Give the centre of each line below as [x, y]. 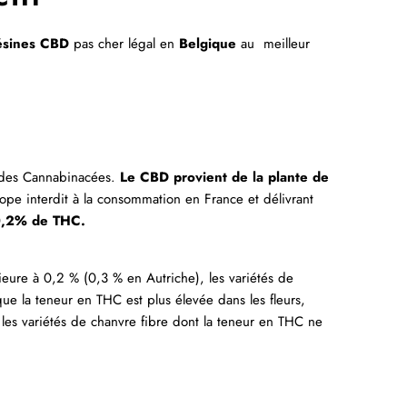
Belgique [208, 44]
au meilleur [273, 44]
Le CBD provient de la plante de [224, 177]
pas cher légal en [122, 44]
